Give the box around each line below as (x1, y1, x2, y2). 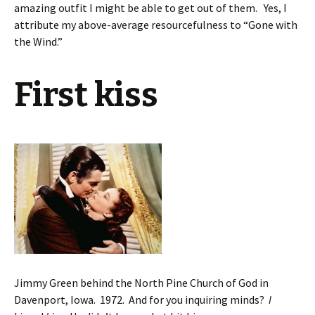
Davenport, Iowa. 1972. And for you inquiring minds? (14, 292, 269, 307)
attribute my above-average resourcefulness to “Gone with (14, 17, 297, 32)
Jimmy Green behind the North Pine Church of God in (14, 276, 269, 290)
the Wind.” (14, 34, 63, 49)
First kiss (14, 74, 158, 115)
